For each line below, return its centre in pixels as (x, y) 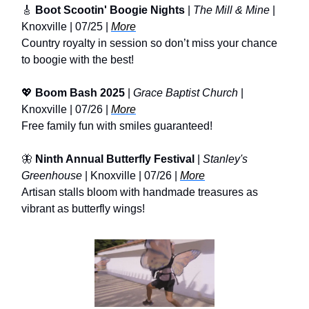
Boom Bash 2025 (80, 92)
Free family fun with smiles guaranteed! (117, 126)
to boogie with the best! (78, 59)
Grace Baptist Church (186, 92)
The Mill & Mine (231, 10)
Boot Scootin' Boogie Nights (110, 10)
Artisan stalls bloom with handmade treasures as (140, 192)
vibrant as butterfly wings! (83, 208)
